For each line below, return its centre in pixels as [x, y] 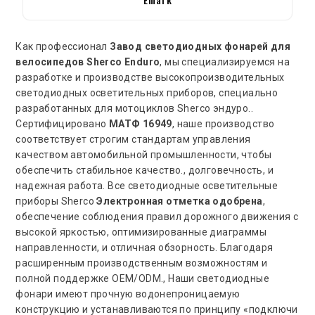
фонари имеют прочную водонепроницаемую [128, 294]
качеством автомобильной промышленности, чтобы [144, 154]
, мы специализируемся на [225, 62]
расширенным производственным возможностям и [142, 263]
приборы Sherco [56, 201]
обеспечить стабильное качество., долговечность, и [145, 170]
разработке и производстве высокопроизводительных [150, 77]
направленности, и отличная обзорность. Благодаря [144, 247]
